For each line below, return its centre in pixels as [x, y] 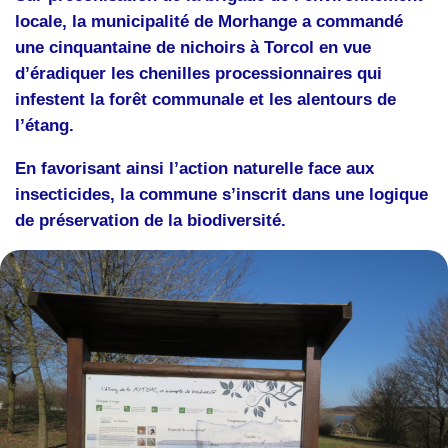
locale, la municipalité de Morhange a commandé [209, 22]
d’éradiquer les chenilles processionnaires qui [198, 74]
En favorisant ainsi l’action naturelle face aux [194, 168]
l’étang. [44, 126]
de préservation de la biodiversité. [150, 220]
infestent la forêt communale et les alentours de [205, 100]
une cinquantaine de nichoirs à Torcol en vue [193, 48]
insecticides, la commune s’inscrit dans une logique [221, 194]
